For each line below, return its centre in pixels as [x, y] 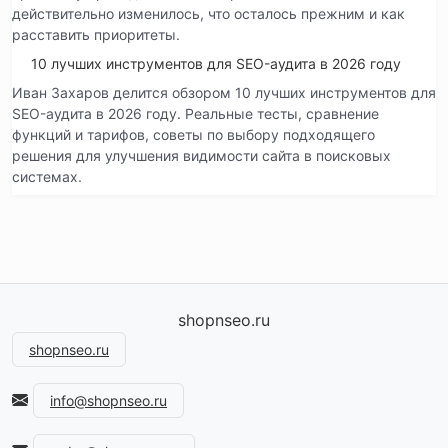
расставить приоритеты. [96, 35]
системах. [47, 177]
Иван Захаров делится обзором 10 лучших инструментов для [224, 93]
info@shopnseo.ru [108, 401]
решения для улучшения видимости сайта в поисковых [201, 156]
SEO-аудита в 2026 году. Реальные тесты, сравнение [195, 114]
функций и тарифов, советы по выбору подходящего [193, 135]
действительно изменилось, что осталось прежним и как [208, 14]
